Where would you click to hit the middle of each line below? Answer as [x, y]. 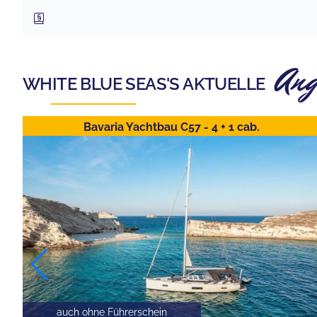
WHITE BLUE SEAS [94, 84]
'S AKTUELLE [216, 84]
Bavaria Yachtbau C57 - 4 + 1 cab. [171, 127]
